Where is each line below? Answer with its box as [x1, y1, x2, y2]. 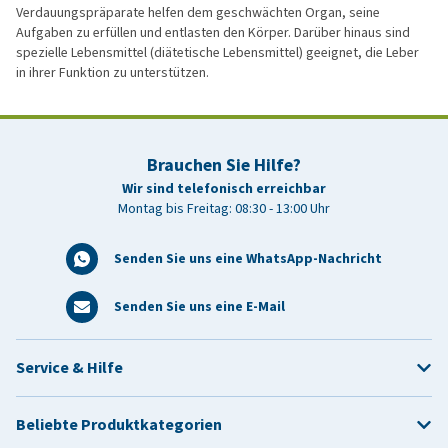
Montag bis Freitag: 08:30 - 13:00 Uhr [118, 199, 330, 219]
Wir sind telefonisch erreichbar [122, 179, 326, 199]
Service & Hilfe [16, 357, 123, 379]
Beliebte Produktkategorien [16, 414, 222, 436]
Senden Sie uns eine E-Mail [114, 297, 285, 317]
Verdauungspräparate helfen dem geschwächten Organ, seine [16, 3, 380, 23]
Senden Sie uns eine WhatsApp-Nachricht [114, 249, 382, 269]
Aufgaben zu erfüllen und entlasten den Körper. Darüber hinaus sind [16, 23, 410, 43]
